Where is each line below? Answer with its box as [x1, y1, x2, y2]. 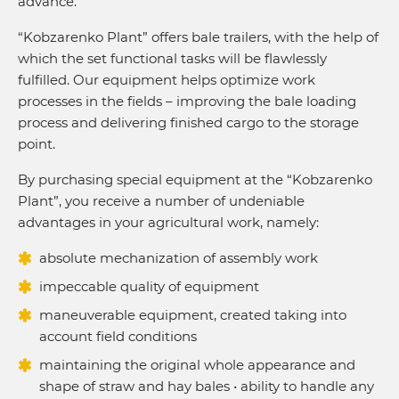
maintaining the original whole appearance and [39, 356, 355, 373]
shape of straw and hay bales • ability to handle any [39, 378, 374, 395]
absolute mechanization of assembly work [39, 249, 318, 266]
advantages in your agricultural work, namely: [18, 214, 319, 231]
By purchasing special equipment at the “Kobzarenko [18, 171, 372, 188]
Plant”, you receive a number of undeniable [18, 192, 305, 209]
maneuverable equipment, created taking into [39, 306, 346, 323]
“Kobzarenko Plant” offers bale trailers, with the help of [18, 28, 379, 45]
